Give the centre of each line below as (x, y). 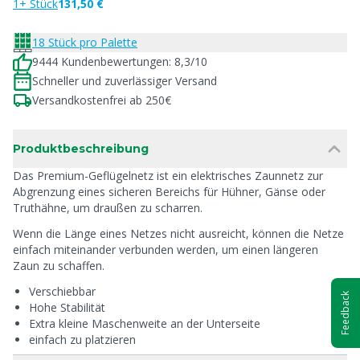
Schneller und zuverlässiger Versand (125, 81)
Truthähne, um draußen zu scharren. (108, 208)
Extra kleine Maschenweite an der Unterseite (145, 323)
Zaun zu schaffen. (59, 266)
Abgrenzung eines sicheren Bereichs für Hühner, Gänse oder (169, 192)
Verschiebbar (62, 291)
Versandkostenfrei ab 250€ (102, 100)
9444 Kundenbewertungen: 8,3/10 (120, 61)
